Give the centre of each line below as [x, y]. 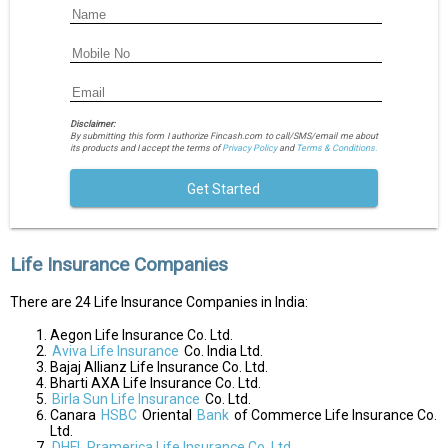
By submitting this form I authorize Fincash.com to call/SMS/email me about [224, 135]
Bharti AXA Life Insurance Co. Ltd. [155, 382]
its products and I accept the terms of [145, 147]
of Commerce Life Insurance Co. [334, 414]
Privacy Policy [249, 147]
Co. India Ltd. [222, 350]
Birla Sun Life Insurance [126, 398]
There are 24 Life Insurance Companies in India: [159, 301]
